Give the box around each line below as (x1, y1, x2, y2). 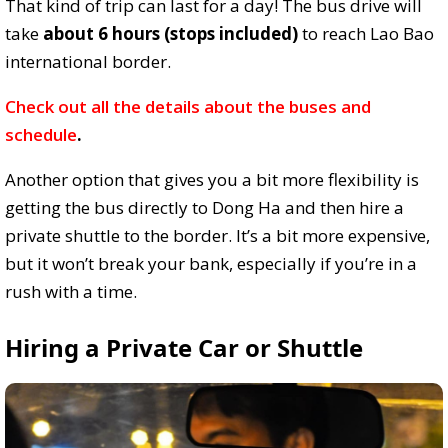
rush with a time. (5, 280, 137, 304)
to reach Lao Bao (298, 22, 434, 46)
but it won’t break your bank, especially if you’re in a (5, 252, 417, 276)
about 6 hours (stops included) (43, 22, 298, 46)
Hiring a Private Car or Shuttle (5, 331, 363, 365)
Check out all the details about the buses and (5, 95, 371, 119)
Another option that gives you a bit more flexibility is (5, 168, 419, 192)
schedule (5, 123, 77, 147)
